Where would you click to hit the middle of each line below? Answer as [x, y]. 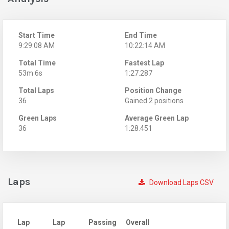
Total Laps [36, 91]
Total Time [37, 63]
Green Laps [38, 118]
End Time [141, 36]
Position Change [153, 91]
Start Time [37, 36]
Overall [138, 223]
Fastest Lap [144, 63]
